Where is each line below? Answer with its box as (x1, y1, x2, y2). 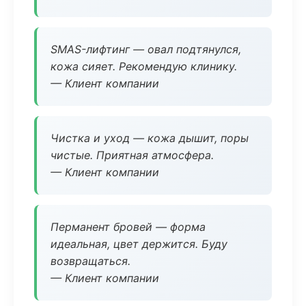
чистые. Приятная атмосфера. (51, 148, 214, 162)
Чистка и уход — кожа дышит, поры (51, 131, 249, 145)
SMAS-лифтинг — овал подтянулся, (51, 42, 241, 56)
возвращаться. (51, 254, 130, 268)
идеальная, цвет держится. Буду (51, 237, 227, 251)
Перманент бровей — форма (51, 220, 206, 234)
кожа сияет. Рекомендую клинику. (51, 59, 237, 73)
